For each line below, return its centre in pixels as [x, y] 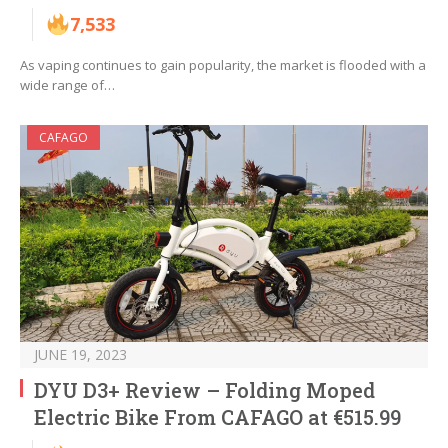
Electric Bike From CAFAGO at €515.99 [217, 417]
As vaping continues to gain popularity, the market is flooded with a [223, 65]
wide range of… [67, 85]
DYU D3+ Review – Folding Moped [204, 390]
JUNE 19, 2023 [80, 355]
